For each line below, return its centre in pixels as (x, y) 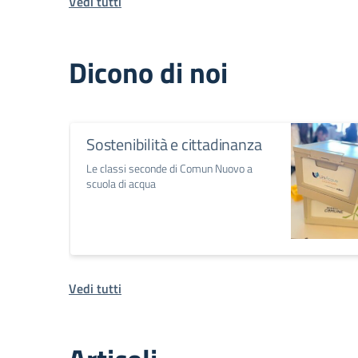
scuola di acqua (121, 184)
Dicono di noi (148, 73)
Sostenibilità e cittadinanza (174, 145)
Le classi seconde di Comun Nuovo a (169, 169)
